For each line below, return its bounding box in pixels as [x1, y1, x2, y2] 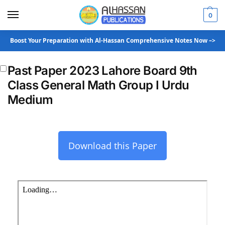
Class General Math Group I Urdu [8, 78, 189, 92]
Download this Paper [68, 140, 157, 152]
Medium [8, 92, 53, 107]
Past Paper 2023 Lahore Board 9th [8, 63, 197, 78]
